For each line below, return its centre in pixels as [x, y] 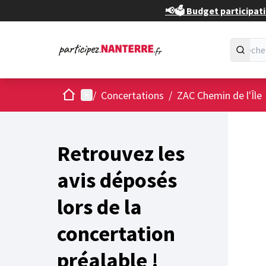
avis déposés [117, 180]
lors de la [99, 207]
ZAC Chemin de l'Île [219, 95]
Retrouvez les [121, 153]
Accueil [77, 94]
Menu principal [113, 94]
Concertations [132, 95]
